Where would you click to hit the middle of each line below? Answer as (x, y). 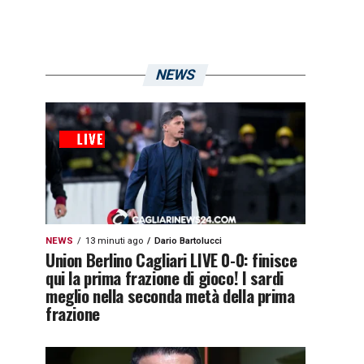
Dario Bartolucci (188, 241)
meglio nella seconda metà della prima (170, 295)
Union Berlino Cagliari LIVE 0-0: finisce (171, 260)
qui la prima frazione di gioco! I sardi (165, 277)
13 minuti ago (114, 241)
